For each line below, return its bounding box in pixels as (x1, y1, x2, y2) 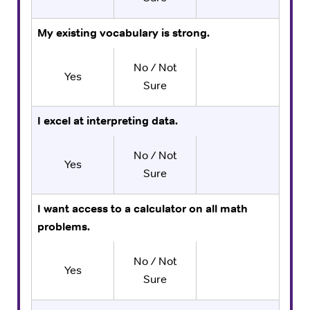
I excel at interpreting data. (37, 113, 178, 128)
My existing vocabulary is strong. (37, 25, 210, 40)
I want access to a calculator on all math (37, 201, 248, 216)
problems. (37, 219, 90, 234)
